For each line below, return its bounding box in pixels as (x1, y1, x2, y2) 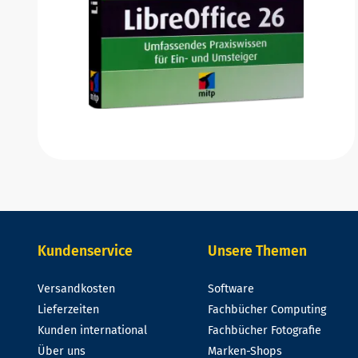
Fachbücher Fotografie (208, 323, 322, 337)
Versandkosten (38, 281, 115, 296)
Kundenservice (38, 242, 133, 260)
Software (208, 281, 255, 296)
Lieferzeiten (38, 302, 99, 316)
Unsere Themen (208, 242, 308, 260)
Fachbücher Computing (208, 302, 327, 316)
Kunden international (38, 323, 147, 337)
